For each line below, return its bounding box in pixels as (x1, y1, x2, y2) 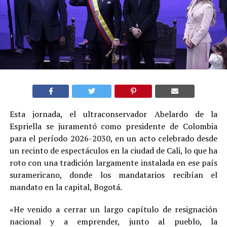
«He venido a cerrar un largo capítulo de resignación (9, 204, 218, 215)
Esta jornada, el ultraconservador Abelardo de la (9, 108, 218, 120)
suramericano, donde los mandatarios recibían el (9, 169, 218, 181)
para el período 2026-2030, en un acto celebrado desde (9, 133, 218, 144)
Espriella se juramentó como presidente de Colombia (9, 121, 218, 132)
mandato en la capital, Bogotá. (9, 181, 122, 193)
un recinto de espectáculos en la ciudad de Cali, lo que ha (9, 145, 218, 157)
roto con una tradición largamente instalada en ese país (9, 157, 218, 169)
